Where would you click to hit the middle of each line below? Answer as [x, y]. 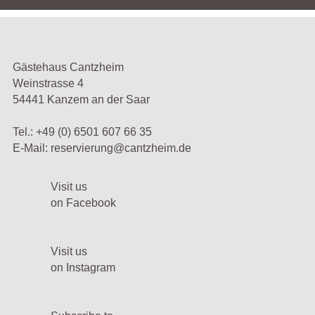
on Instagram [83, 268]
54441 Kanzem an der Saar [81, 99]
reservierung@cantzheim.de [121, 148]
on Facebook [83, 203]
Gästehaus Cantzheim [68, 67]
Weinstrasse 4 [48, 83]
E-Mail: [32, 148]
